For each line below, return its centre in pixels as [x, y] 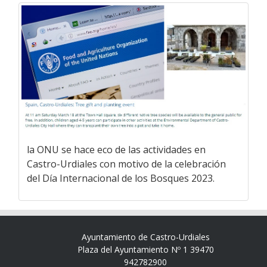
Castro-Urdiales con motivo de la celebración [126, 164]
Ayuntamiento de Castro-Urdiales [145, 237]
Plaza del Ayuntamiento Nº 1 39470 [145, 250]
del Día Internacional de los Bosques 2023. [121, 178]
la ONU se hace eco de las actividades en [116, 150]
